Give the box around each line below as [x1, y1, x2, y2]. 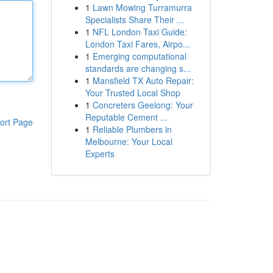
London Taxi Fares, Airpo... [85, 38, 190, 50]
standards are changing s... [85, 62, 191, 74]
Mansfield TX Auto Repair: [92, 74, 194, 87]
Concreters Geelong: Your [92, 99, 193, 111]
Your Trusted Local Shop [85, 87, 180, 99]
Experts [85, 147, 115, 160]
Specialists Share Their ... [85, 13, 184, 26]
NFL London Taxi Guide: [92, 26, 187, 38]
